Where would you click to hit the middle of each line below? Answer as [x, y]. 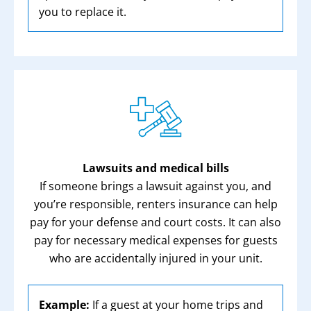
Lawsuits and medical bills [155, 168]
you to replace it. [83, 12]
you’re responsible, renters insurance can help [155, 204]
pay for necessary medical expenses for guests [155, 240]
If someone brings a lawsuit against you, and [155, 186]
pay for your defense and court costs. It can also [155, 222]
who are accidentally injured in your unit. [155, 258]
